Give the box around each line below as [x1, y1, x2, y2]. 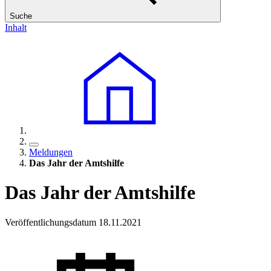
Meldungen [29, 147, 73, 157]
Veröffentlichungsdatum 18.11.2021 [5, 217, 142, 227]
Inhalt [5, 22, 27, 33]
